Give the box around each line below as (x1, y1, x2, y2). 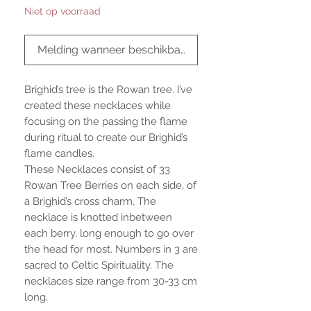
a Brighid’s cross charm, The (24, 194, 156, 208)
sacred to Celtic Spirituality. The (24, 258, 174, 271)
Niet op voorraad (24, 5, 101, 17)
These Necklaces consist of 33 (24, 162, 170, 176)
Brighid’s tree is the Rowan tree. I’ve (24, 83, 192, 96)
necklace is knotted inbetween (24, 210, 172, 224)
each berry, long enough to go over (24, 226, 194, 239)
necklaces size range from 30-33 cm (24, 274, 197, 287)
